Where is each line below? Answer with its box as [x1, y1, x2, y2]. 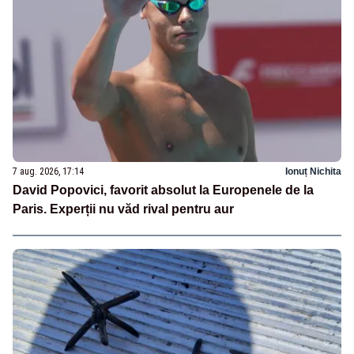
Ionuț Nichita [285, 166, 341, 178]
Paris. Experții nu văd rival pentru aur [13, 202, 234, 217]
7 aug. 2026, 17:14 [13, 166, 84, 178]
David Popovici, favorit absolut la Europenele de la [13, 183, 314, 198]
